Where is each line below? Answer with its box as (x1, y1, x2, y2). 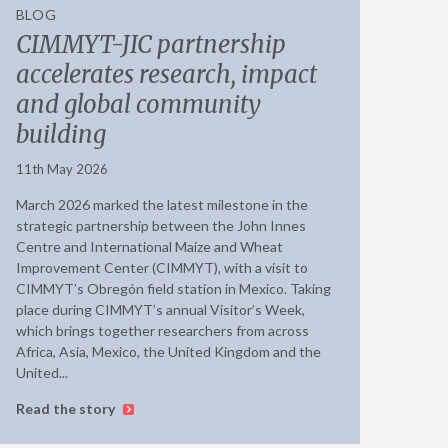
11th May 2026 (15, 160, 108, 177)
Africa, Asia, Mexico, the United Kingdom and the (15, 342, 321, 360)
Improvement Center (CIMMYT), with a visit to (15, 258, 308, 276)
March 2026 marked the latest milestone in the (15, 195, 308, 213)
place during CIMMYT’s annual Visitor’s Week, (15, 300, 305, 318)
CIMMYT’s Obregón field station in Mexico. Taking (15, 279, 331, 297)
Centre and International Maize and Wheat (15, 237, 283, 255)
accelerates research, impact (15, 58, 317, 90)
